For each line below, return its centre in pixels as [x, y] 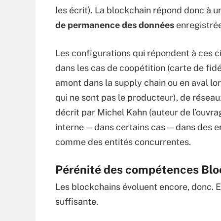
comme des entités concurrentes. [123, 142]
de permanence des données [115, 25]
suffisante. [78, 202]
